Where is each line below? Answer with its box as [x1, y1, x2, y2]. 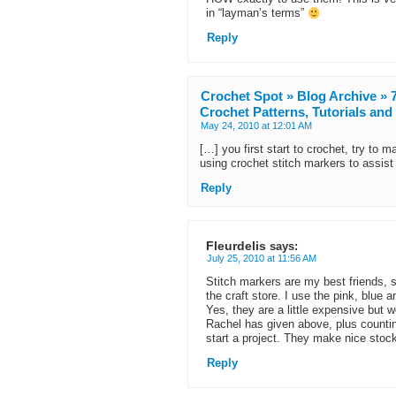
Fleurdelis [206, 238, 266, 253]
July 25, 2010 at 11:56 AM [207, 252, 316, 263]
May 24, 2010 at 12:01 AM [200, 119, 312, 131]
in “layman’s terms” [206, 7, 308, 20]
